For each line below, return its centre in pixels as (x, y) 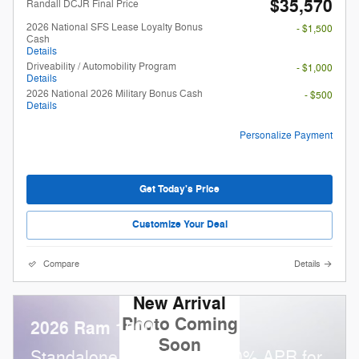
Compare (61, 264)
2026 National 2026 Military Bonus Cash (115, 94)
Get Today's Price (179, 190)
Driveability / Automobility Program (101, 67)
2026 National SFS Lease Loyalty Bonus (115, 28)
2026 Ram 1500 (92, 329)
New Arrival (179, 304)
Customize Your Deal (179, 225)
